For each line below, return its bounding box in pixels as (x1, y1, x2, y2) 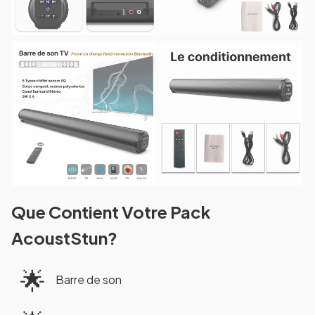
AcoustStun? (11, 226, 117, 248)
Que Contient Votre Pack (11, 200, 211, 222)
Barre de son (56, 272, 122, 288)
